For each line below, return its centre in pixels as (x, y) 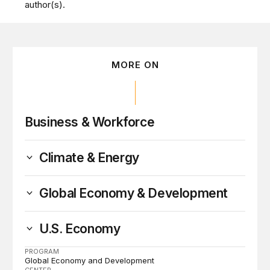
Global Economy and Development (90, 260)
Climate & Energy (89, 157)
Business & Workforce (90, 122)
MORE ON (135, 64)
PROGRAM (42, 251)
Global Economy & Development (134, 193)
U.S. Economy (80, 228)
